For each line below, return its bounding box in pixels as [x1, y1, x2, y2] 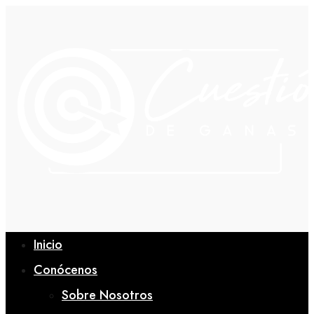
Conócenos [34, 261, 97, 279]
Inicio [34, 235, 62, 254]
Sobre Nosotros [62, 286, 153, 304]
